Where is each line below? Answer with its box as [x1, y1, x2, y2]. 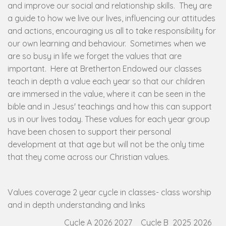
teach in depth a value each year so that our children [8, 76, 205, 86]
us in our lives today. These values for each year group [8, 114, 210, 124]
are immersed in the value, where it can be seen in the [8, 89, 205, 99]
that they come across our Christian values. [8, 152, 169, 162]
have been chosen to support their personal [8, 127, 171, 137]
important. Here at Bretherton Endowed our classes [8, 64, 202, 74]
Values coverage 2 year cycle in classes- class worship [8, 187, 211, 197]
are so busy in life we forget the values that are [8, 51, 182, 61]
